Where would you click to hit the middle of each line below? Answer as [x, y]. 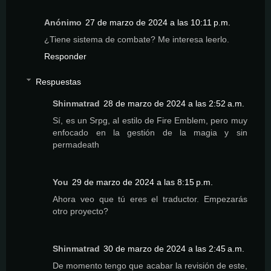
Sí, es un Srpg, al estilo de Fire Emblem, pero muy [150, 120]
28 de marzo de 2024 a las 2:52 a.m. [174, 103]
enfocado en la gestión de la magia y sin [150, 132]
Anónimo [63, 23]
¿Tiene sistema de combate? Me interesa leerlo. [137, 40]
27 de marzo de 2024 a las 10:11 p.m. [158, 23]
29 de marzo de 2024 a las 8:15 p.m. [143, 182]
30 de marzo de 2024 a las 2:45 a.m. [174, 248]
